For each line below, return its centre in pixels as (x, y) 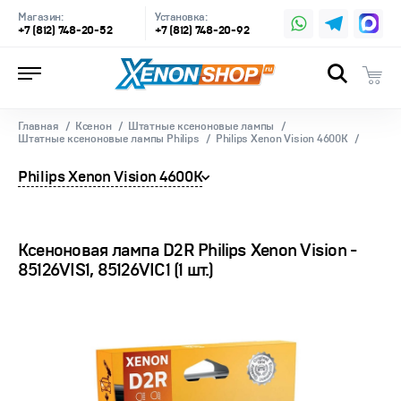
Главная (38, 127)
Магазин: (41, 17)
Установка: (181, 17)
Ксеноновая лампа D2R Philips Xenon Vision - (188, 251)
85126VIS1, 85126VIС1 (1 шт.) (116, 270)
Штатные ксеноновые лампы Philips (109, 139)
